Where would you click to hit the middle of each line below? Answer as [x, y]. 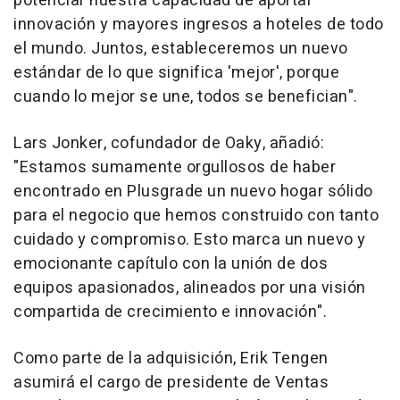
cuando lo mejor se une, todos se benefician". [186, 97]
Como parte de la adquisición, [127, 358]
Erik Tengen [284, 358]
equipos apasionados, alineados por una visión [190, 288]
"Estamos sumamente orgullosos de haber [175, 167]
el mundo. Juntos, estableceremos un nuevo [181, 49]
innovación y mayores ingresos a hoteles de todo [199, 25]
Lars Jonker [58, 143]
